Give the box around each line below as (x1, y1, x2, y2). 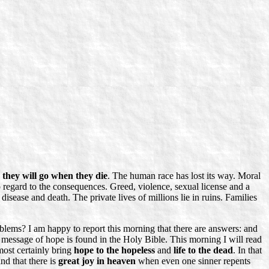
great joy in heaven (58, 255, 136, 266)
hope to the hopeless (74, 244, 155, 255)
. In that (233, 244, 262, 255)
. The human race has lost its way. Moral (107, 170, 261, 181)
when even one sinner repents (136, 255, 250, 266)
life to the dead (174, 244, 233, 255)
